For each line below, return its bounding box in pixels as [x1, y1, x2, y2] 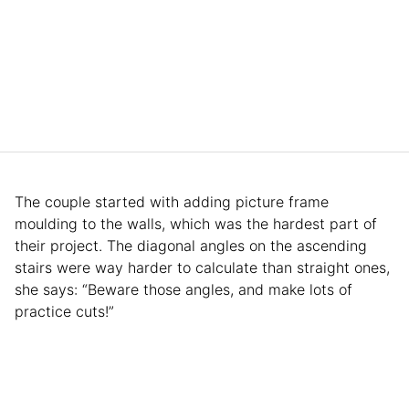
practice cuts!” [15, 301, 114, 320]
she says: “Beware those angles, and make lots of [15, 279, 352, 299]
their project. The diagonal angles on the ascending [15, 236, 367, 255]
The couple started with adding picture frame [15, 192, 329, 211]
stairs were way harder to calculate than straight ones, [15, 257, 390, 277]
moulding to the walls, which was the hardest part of [15, 214, 377, 233]
